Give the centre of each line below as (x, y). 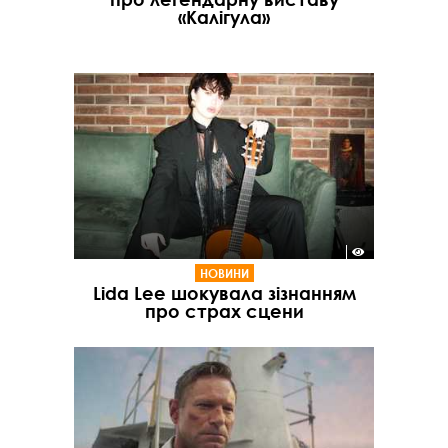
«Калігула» (224, 17)
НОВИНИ (224, 272)
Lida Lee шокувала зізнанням (224, 292)
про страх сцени (224, 310)
